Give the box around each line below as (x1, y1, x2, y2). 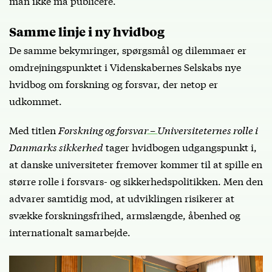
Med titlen (9, 122, 58, 137)
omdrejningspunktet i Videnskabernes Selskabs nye (9, 59, 241, 73)
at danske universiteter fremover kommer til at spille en (9, 156, 262, 171)
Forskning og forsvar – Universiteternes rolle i (58, 122, 258, 137)
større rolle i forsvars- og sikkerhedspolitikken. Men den (9, 173, 263, 188)
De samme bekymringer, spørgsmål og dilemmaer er (9, 42, 246, 56)
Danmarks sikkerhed (9, 139, 103, 154)
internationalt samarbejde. (9, 224, 131, 239)
